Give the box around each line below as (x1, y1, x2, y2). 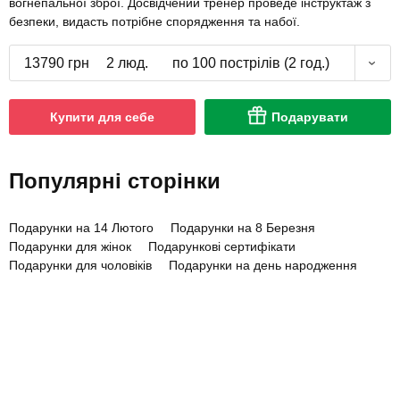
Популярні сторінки (9, 169, 221, 194)
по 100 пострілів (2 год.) (171, 55, 329, 71)
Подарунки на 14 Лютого (9, 221, 154, 236)
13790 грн (23, 55, 89, 71)
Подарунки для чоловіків (9, 258, 152, 273)
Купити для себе (50, 110, 154, 125)
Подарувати (271, 110, 348, 125)
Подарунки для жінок (9, 239, 131, 254)
